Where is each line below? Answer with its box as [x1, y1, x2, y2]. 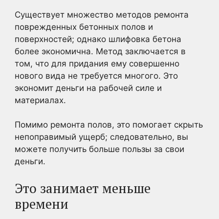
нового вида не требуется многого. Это [15, 70, 178, 81]
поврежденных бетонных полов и [15, 22, 153, 32]
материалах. [15, 95, 66, 105]
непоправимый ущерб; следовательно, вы [15, 132, 188, 142]
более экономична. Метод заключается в [15, 46, 186, 56]
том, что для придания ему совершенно [15, 58, 179, 68]
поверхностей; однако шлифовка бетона [15, 34, 181, 44]
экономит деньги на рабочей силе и [15, 83, 162, 93]
